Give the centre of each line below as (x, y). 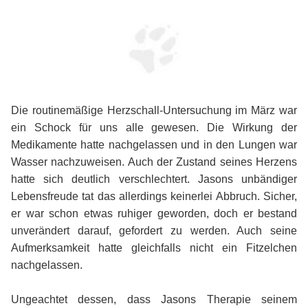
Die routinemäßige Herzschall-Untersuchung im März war (154, 110)
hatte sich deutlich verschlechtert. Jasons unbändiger (154, 179)
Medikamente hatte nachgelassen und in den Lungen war (154, 144)
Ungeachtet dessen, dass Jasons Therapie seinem (154, 299)
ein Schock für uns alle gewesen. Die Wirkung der (154, 127)
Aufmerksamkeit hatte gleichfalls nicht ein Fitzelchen (154, 247)
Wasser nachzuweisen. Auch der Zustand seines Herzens (154, 162)
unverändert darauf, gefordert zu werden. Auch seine (154, 230)
